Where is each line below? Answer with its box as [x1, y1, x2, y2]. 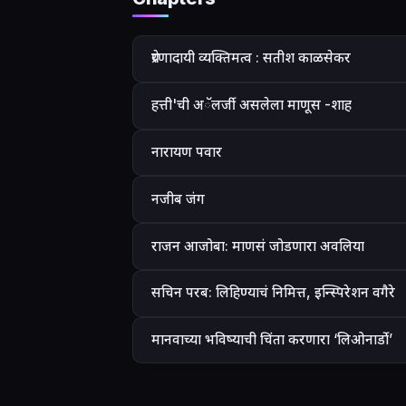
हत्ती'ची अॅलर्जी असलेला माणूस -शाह [151, 96, 352, 114]
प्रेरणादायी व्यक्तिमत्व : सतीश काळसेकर [151, 49, 351, 67]
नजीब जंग [151, 189, 205, 208]
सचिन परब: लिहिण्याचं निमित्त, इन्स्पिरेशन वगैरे [151, 284, 395, 302]
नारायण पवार [151, 142, 222, 160]
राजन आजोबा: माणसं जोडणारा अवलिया [151, 237, 364, 255]
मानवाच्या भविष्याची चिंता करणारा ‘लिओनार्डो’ [151, 331, 392, 349]
